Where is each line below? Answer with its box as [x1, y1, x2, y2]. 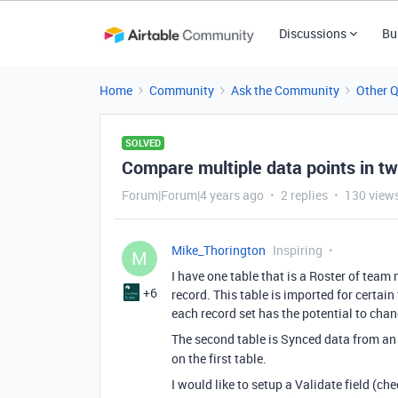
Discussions [278, 25, 346, 42]
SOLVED [125, 136, 161, 149]
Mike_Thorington [171, 242, 266, 259]
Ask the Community [231, 82, 339, 99]
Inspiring [273, 242, 322, 259]
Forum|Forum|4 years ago [122, 187, 264, 203]
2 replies [281, 187, 328, 203]
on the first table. [171, 350, 267, 367]
